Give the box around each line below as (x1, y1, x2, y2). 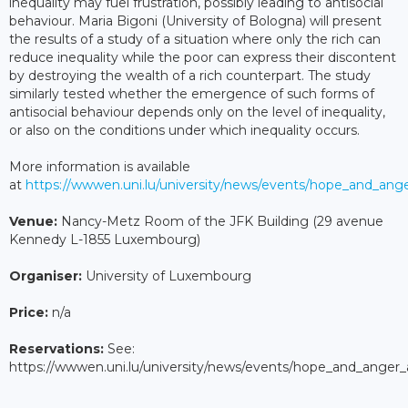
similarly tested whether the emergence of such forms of (9, 86, 374, 103)
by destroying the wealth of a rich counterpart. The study (9, 67, 371, 85)
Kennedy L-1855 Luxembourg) (9, 231, 200, 249)
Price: (9, 304, 52, 321)
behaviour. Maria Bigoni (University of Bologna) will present (9, 13, 382, 30)
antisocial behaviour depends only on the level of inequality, (9, 104, 385, 121)
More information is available (9, 158, 190, 176)
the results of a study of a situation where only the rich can (9, 31, 381, 48)
